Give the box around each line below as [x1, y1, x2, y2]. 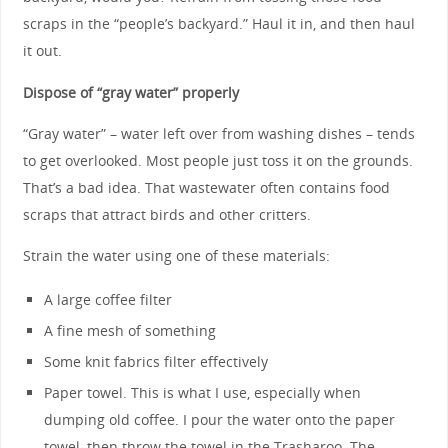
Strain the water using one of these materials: [22, 246, 330, 266]
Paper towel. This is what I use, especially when [44, 382, 362, 402]
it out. [22, 41, 62, 61]
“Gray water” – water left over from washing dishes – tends [22, 123, 415, 143]
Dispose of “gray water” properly [22, 82, 239, 102]
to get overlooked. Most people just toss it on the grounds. [22, 150, 413, 170]
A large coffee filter [44, 289, 173, 309]
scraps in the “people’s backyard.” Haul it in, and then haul [22, 14, 415, 34]
